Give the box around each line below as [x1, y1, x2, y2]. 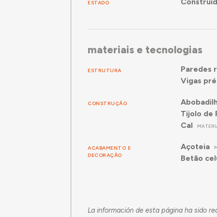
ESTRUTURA [88, 67, 122, 74]
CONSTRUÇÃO [88, 100, 127, 107]
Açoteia [180, 142, 210, 152]
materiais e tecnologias [88, 43, 203, 56]
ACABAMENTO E [88, 144, 131, 151]
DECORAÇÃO [88, 152, 122, 158]
